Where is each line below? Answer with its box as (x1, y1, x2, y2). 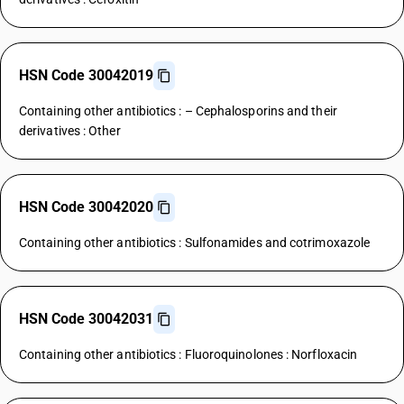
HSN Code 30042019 (19, 67, 153, 84)
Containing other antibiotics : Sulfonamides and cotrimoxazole (19, 235, 371, 250)
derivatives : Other (19, 124, 121, 138)
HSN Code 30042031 (19, 310, 153, 327)
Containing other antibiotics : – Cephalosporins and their (19, 104, 337, 118)
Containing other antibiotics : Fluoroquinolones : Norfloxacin (19, 347, 358, 362)
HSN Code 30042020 (19, 198, 153, 216)
